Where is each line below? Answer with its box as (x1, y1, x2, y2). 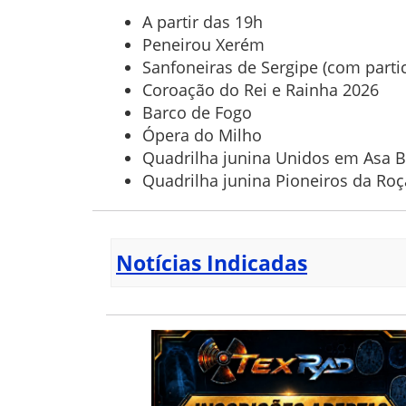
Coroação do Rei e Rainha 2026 (142, 79, 379, 101)
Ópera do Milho (142, 124, 262, 147)
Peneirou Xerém (142, 34, 265, 56)
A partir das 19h (142, 11, 263, 34)
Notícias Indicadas (116, 248, 307, 278)
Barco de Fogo (142, 101, 252, 124)
